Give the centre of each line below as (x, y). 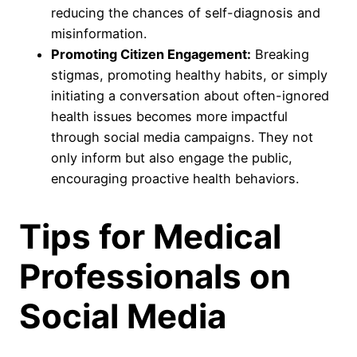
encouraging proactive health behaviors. (175, 178)
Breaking (280, 54)
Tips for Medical (150, 236)
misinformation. (99, 33)
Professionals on (155, 276)
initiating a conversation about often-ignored (190, 96)
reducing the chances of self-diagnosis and (186, 13)
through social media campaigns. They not (182, 137)
